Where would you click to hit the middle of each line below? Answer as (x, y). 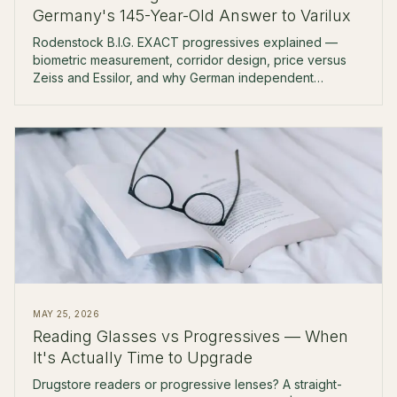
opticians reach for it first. (106, 95)
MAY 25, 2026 (66, 314)
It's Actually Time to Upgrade (143, 358)
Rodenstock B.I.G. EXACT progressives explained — (185, 42)
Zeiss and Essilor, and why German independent (173, 78)
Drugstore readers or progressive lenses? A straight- (187, 384)
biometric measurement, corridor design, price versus (190, 60)
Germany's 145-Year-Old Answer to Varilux (192, 16)
